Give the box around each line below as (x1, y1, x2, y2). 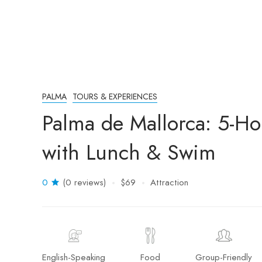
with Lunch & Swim (42, 137, 216, 168)
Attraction (150, 176, 188, 189)
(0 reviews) (63, 176, 106, 189)
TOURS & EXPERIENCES (73, 91, 157, 102)
